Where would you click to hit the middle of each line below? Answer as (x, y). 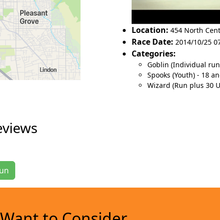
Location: (150, 30)
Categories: (154, 53)
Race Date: (152, 41)
